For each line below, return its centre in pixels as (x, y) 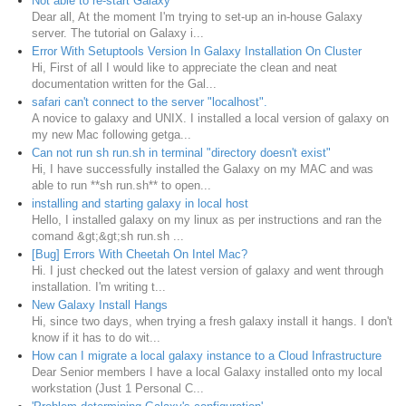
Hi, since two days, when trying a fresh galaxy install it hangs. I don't (212, 321)
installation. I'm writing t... (99, 286)
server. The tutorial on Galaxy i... (118, 33)
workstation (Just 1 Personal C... (118, 388)
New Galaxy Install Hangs (100, 304)
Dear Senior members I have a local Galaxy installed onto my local (207, 372)
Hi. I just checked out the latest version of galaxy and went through (208, 270)
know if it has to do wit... (96, 337)
